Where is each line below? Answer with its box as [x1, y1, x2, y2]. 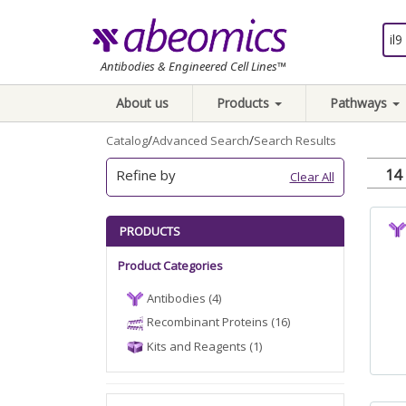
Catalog [106, 132, 148, 149]
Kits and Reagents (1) [147, 337, 262, 354]
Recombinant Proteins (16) [147, 314, 290, 331]
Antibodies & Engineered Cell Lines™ [101, 58, 286, 74]
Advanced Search [152, 132, 249, 149]
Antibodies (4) [147, 290, 221, 306]
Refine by [116, 166, 176, 184]
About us [116, 94, 169, 111]
